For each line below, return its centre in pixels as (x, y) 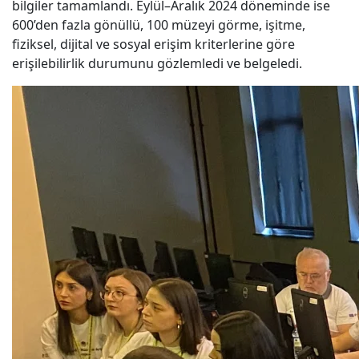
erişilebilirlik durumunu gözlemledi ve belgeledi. (157, 64)
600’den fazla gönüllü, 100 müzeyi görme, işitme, (159, 25)
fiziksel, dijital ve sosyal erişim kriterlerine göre (153, 44)
